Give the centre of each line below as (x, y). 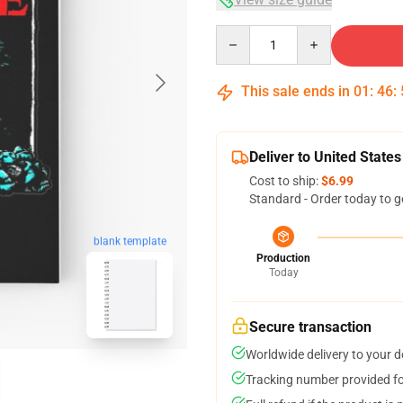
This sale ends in (296, 91)
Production (283, 258)
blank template (130, 242)
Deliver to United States (325, 157)
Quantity (240, 33)
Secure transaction (310, 327)
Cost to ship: (285, 181)
